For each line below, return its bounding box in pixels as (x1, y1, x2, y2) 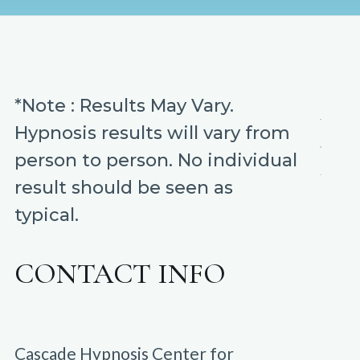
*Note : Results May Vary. (14, 95, 234, 117)
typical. (14, 204, 79, 227)
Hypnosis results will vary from (14, 122, 290, 145)
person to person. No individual (14, 149, 297, 172)
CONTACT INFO (14, 256, 226, 291)
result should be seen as (14, 177, 233, 199)
